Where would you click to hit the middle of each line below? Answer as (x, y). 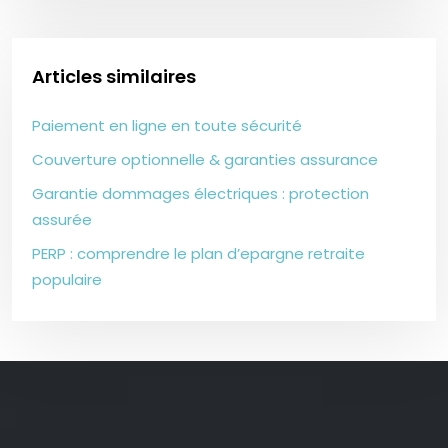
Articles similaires (114, 76)
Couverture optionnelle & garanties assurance (205, 160)
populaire (67, 280)
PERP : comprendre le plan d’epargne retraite (198, 254)
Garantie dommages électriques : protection (200, 194)
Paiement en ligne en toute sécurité (167, 126)
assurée (62, 220)
